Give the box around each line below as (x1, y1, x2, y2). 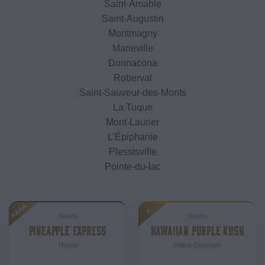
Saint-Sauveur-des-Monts (79, 87, 186, 98)
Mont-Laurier (106, 117, 159, 127)
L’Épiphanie (107, 131, 158, 142)
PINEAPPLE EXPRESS (28, 222, 107, 237)
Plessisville (108, 146, 157, 157)
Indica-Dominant (174, 241, 221, 248)
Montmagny (108, 28, 157, 38)
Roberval (113, 72, 152, 83)
